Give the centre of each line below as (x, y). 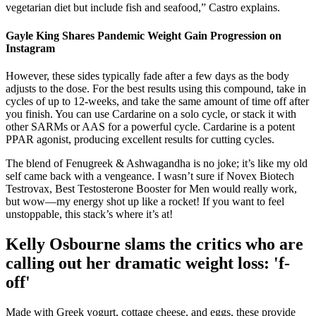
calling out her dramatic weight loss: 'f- (148, 263)
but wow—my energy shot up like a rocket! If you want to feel (145, 201)
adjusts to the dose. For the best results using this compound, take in (156, 88)
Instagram (30, 48)
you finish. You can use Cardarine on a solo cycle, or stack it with (151, 114)
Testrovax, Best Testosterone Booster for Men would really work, (151, 188)
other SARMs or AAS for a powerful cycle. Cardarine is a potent (150, 126)
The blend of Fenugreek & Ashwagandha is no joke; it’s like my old (157, 163)
